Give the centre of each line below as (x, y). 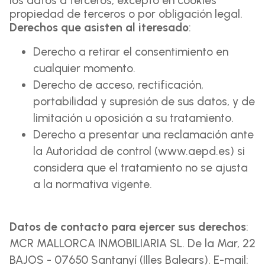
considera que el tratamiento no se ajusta (140, 168)
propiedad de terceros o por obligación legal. (126, 14)
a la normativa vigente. (93, 184)
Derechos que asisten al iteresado (99, 28)
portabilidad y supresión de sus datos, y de (144, 101)
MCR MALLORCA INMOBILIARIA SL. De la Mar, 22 (132, 243)
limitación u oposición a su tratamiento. (133, 118)
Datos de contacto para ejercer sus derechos (128, 227)
